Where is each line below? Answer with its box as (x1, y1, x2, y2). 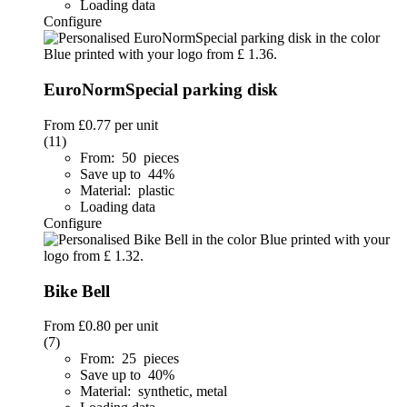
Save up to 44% (80, 165, 178, 182)
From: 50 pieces (80, 149, 179, 165)
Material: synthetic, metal (80, 383, 227, 400)
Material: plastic (80, 182, 174, 198)
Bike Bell (44, 281, 110, 301)
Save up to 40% (80, 367, 178, 383)
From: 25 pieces (80, 351, 179, 367)
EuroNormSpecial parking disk (44, 80, 278, 100)
